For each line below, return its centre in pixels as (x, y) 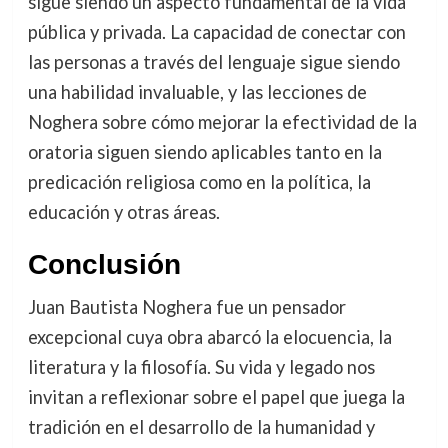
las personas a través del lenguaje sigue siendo (213, 62)
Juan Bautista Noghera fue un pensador (186, 307)
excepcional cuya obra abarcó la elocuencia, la (209, 337)
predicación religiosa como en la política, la (199, 182)
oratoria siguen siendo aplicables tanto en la (204, 152)
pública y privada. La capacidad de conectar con (216, 32)
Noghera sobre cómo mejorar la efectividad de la (222, 122)
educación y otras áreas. (123, 212)
